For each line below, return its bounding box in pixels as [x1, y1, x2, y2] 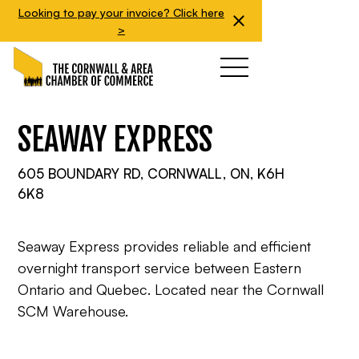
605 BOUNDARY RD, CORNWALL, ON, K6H [18, 165, 285, 182]
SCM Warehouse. [18, 302, 129, 320]
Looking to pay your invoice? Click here [18, 6, 224, 19]
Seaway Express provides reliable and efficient [18, 237, 312, 255]
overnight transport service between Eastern [18, 259, 302, 276]
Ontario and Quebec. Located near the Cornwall [18, 280, 325, 298]
